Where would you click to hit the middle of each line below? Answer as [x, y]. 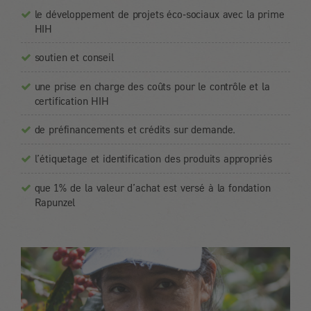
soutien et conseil [74, 57]
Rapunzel [55, 202]
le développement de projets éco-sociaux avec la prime [159, 14]
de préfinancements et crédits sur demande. [135, 129]
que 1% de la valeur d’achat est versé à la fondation [152, 187]
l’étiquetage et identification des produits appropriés [153, 158]
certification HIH [72, 100]
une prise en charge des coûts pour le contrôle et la [152, 86]
